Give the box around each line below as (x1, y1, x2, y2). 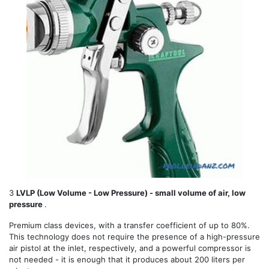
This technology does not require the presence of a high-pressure (9, 231, 260, 241)
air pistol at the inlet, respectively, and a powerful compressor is (9, 243, 251, 253)
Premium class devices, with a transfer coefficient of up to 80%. (9, 220, 250, 230)
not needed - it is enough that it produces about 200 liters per (9, 254, 245, 264)
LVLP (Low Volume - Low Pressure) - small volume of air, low (16, 187, 246, 198)
